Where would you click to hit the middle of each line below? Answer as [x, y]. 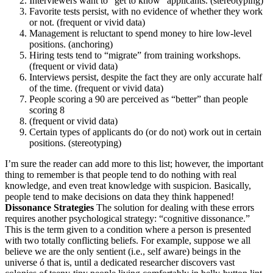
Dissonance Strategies [49, 208]
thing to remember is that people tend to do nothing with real [121, 175]
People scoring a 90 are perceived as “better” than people [139, 99]
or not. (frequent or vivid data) [87, 23]
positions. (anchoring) [71, 44]
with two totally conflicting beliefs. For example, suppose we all [128, 241]
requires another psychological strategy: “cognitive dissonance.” [127, 219]
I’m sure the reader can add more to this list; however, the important [134, 164]
